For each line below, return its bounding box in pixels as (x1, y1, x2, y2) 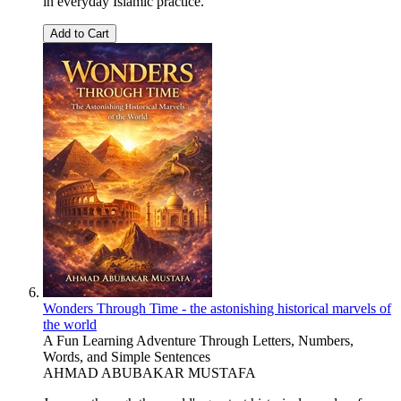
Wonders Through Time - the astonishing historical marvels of (43, 301, 391, 317)
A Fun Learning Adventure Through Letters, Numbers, (43, 333, 354, 349)
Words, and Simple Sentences (43, 349, 210, 365)
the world (43, 317, 97, 333)
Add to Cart (50, 27, 109, 41)
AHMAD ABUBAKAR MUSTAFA (43, 365, 256, 381)
